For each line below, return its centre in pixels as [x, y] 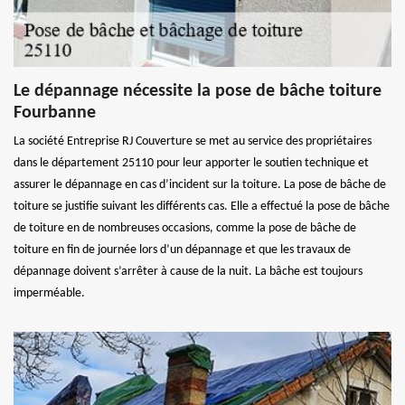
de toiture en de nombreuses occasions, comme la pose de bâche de [185, 229]
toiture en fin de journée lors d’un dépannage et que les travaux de [182, 250]
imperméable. [49, 294]
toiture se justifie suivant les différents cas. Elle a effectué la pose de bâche [202, 207]
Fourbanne [55, 113]
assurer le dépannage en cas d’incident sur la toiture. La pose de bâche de [200, 185]
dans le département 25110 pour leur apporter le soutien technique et [191, 164]
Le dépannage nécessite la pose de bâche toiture [198, 92]
